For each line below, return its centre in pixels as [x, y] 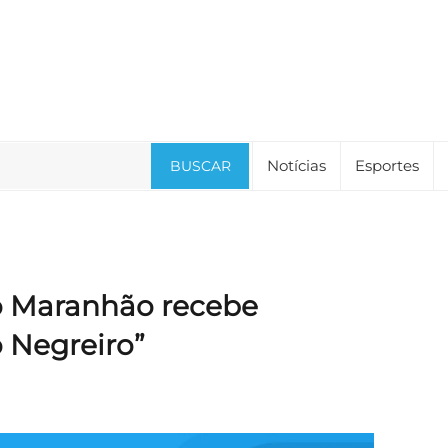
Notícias [296, 165]
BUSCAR [200, 166]
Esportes [387, 165]
